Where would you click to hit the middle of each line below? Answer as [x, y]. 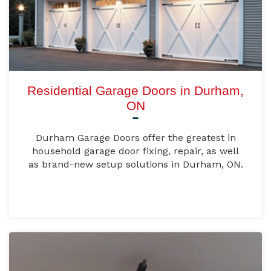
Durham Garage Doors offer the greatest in [135, 138]
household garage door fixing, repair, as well [135, 151]
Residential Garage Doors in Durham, [135, 91]
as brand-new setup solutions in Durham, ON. [135, 165]
